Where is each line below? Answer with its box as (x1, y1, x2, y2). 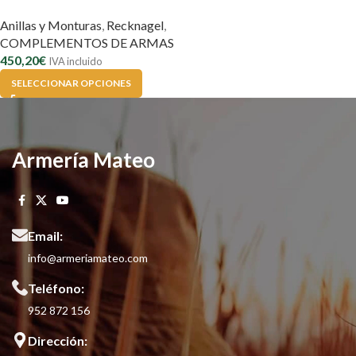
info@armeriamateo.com (28, 250, 148, 265)
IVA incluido (48, 54, 102, 68)
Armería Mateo (12, 146, 155, 172)
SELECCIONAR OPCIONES (11, 76, 131, 89)
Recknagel (106, 17, 164, 33)
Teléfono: (28, 280, 84, 296)
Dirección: (28, 332, 87, 348)
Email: (28, 227, 63, 243)
